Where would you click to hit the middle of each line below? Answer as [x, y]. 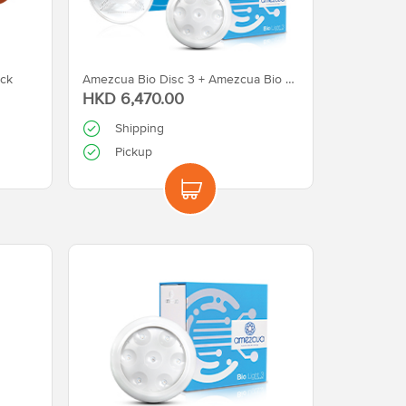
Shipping [139, 128]
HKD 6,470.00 [133, 98]
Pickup [133, 151]
